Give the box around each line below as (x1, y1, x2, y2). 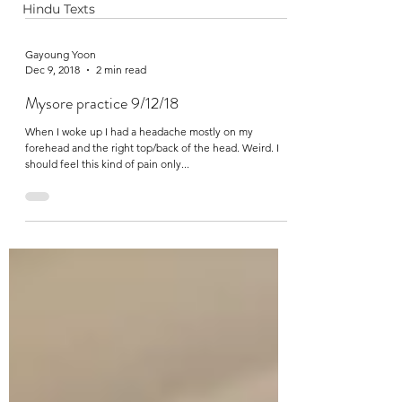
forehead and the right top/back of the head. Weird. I (25, 141, 279, 154)
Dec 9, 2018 (25, 63, 80, 76)
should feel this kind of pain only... (25, 157, 189, 170)
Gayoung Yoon (25, 48, 96, 61)
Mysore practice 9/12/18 (25, 92, 179, 115)
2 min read (96, 63, 146, 76)
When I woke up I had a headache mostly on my (25, 125, 253, 138)
